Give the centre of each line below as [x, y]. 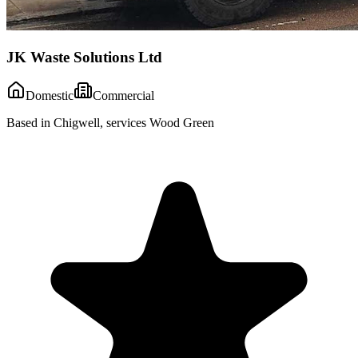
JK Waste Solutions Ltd [84, 57]
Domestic [50, 96]
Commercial [123, 96]
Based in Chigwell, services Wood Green [110, 123]
